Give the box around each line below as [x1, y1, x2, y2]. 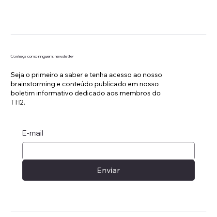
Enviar [97, 165, 120, 175]
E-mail [22, 128, 44, 138]
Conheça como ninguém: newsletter [11, 54, 75, 59]
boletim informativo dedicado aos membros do [11, 88, 161, 97]
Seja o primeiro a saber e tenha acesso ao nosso [11, 70, 163, 79]
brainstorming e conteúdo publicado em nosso [11, 79, 159, 88]
